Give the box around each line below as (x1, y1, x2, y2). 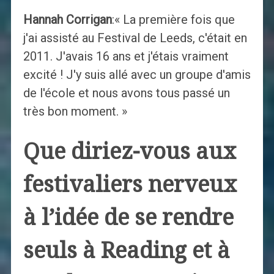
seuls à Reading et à (23, 237, 230, 264)
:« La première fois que (111, 12, 235, 28)
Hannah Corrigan (23, 12, 112, 28)
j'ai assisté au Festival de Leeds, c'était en (23, 31, 247, 46)
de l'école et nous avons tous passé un (23, 86, 230, 101)
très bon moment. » (23, 104, 127, 119)
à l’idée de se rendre (23, 204, 234, 231)
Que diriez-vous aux (23, 138, 236, 165)
